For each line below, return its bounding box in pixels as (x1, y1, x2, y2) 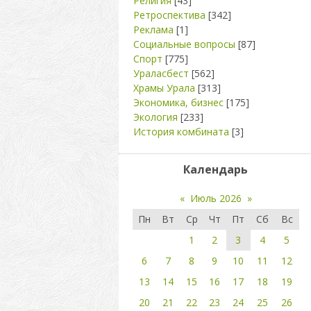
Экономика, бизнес (133, 96, 224, 109)
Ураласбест (133, 67, 189, 80)
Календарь (183, 162, 248, 177)
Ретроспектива (133, 8, 205, 22)
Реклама (133, 23, 174, 36)
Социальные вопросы (133, 37, 235, 51)
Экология (133, 110, 178, 124)
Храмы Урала (133, 81, 195, 94)
